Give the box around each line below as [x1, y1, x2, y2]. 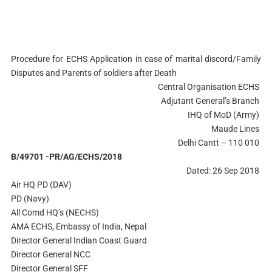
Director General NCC [10, 250, 92, 259]
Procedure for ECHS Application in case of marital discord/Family [10, 54, 262, 64]
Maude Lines [211, 124, 262, 134]
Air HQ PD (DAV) [10, 180, 73, 189]
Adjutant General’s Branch [161, 96, 262, 106]
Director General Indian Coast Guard [10, 236, 149, 245]
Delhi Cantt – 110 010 [178, 138, 262, 148]
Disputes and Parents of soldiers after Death [10, 68, 178, 78]
